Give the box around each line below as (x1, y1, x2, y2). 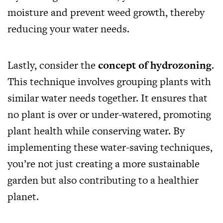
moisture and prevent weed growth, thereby (7, 4, 205, 19)
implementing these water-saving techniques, (7, 139, 213, 154)
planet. (7, 189, 39, 204)
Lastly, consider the (7, 57, 96, 72)
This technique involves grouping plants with (7, 74, 211, 89)
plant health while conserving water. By (7, 123, 185, 138)
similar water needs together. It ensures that (7, 90, 208, 105)
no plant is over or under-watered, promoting (7, 107, 211, 121)
